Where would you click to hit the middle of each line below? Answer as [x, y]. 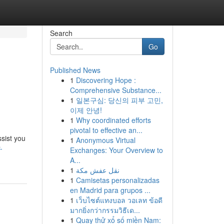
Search [61, 33]
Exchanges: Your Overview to [116, 150]
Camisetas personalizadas [117, 180]
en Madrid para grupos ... [110, 190]
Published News [75, 70]
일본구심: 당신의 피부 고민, [119, 100]
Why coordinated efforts [113, 120]
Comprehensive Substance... [115, 90]
